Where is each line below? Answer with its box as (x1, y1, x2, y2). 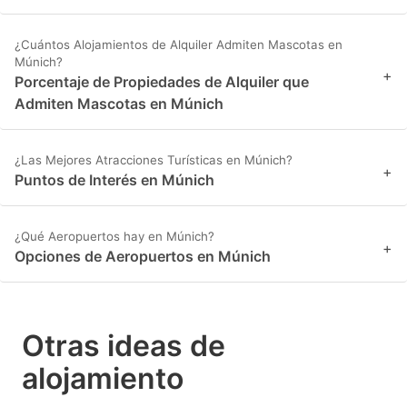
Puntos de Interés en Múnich (15, 171, 214, 190)
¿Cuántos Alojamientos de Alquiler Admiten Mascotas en (15, 37, 342, 53)
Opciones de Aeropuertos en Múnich (15, 247, 271, 266)
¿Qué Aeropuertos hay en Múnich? (15, 229, 214, 244)
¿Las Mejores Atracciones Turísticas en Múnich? (15, 153, 293, 168)
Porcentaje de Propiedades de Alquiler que (15, 73, 309, 92)
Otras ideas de (22, 328, 225, 364)
